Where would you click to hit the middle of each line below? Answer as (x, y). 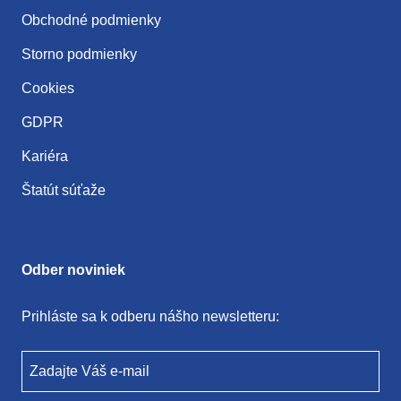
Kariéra (45, 156)
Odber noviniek (73, 269)
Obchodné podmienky (91, 20)
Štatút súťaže (64, 190)
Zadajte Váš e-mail (90, 371)
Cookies (48, 88)
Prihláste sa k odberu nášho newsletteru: (150, 316)
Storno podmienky (79, 54)
